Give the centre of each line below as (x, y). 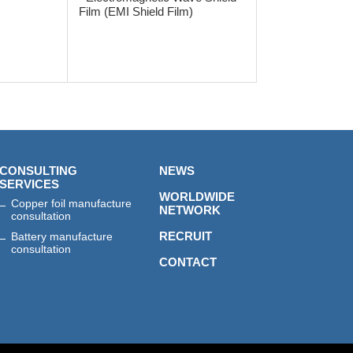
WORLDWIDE (197, 197)
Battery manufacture (63, 237)
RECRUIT (186, 236)
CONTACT (188, 262)
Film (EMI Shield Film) (136, 12)
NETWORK (190, 210)
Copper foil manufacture (71, 204)
